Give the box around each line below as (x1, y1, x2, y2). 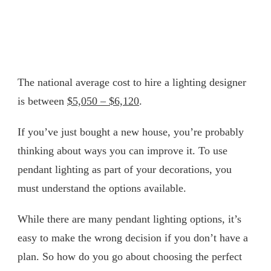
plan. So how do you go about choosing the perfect (18, 250, 242, 263)
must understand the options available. (18, 181, 186, 194)
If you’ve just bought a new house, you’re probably (18, 125, 244, 138)
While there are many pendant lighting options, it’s (18, 212, 241, 225)
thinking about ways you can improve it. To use (18, 144, 227, 157)
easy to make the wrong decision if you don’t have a (18, 231, 248, 244)
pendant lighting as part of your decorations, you (18, 163, 232, 175)
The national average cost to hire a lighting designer (18, 76, 246, 88)
